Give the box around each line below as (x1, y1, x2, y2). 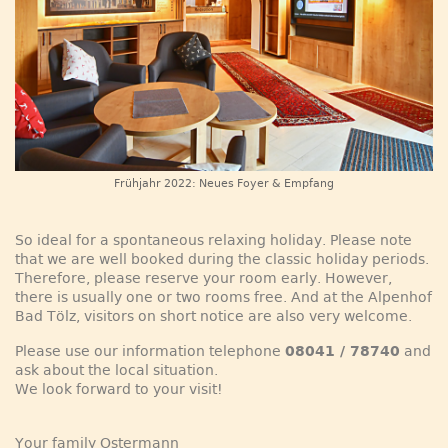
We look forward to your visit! (15, 381, 223, 398)
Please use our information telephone (15, 343, 285, 360)
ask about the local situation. (15, 362, 218, 379)
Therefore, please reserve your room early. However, (15, 270, 392, 287)
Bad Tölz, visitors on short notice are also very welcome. (15, 308, 412, 325)
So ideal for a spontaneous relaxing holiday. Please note (15, 232, 412, 249)
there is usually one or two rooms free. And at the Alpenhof (15, 289, 432, 306)
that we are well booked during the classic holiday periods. (15, 251, 429, 268)
